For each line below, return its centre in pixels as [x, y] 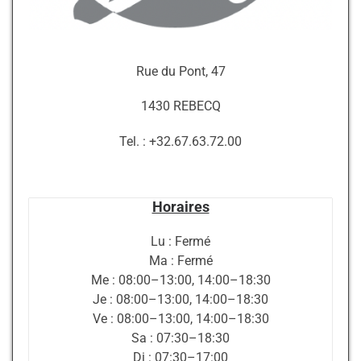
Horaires [180, 207]
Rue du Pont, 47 [180, 71]
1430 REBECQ [180, 107]
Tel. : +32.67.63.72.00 [180, 141]
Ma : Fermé [180, 261]
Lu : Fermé [180, 241]
